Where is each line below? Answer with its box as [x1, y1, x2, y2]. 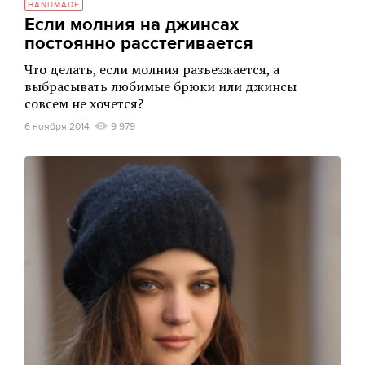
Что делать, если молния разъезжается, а [24, 59, 279, 78]
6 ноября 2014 [24, 120, 90, 132]
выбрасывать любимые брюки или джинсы [24, 77, 297, 95]
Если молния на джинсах [24, 13, 239, 36]
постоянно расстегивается [24, 32, 253, 55]
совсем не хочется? [24, 94, 143, 112]
